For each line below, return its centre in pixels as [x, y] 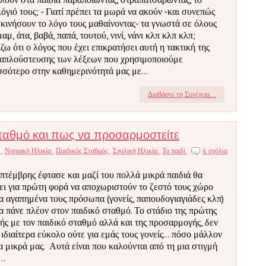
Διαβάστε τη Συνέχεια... [182, 94]
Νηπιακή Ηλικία [29, 151]
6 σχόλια [215, 151]
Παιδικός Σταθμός [83, 151]
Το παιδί [175, 151]
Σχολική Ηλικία [136, 151]
